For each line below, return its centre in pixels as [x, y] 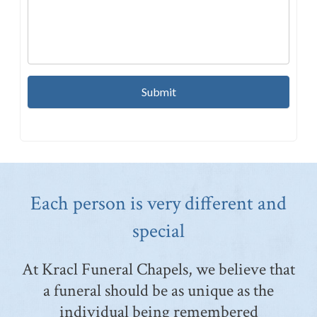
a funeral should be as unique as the [158, 291]
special [158, 231]
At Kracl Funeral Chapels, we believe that [158, 270]
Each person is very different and [158, 204]
